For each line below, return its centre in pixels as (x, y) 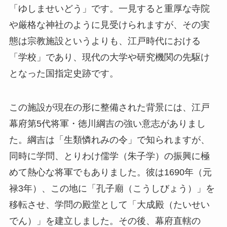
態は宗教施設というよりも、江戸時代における (105, 41)
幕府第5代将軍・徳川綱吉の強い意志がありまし (107, 124)
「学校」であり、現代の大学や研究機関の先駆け (109, 57)
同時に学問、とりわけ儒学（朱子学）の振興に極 (109, 156)
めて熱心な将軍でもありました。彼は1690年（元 (110, 173)
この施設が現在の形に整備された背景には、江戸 (109, 108)
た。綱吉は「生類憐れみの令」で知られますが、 (109, 140)
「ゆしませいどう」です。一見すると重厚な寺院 (109, 8)
